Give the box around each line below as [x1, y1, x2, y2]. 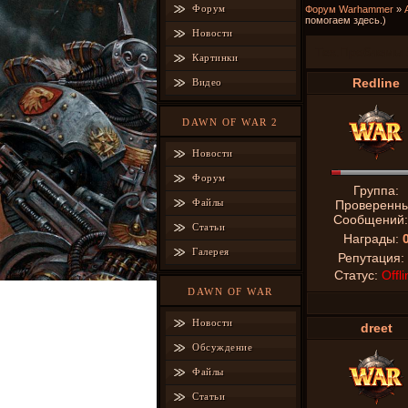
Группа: [353, 183, 399, 198]
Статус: [333, 268, 382, 282]
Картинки [192, 52, 238, 63]
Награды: [342, 231, 403, 246]
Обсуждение [192, 342, 252, 352]
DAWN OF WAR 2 [182, 117, 279, 127]
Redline [352, 76, 400, 90]
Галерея [192, 246, 229, 257]
